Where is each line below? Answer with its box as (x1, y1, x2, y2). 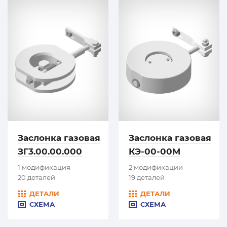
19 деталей (129, 173, 165, 181)
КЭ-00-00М (129, 146, 180, 157)
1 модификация (18, 163, 70, 171)
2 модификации (129, 163, 183, 171)
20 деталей (18, 173, 55, 181)
